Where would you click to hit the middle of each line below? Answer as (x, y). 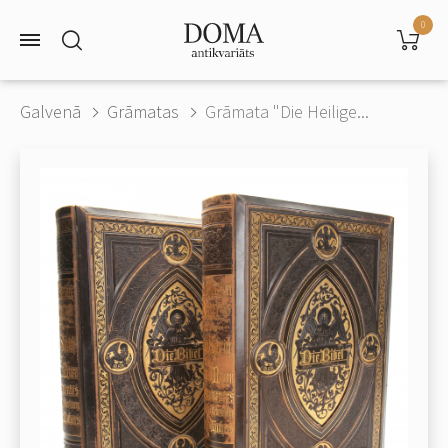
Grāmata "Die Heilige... (287, 111)
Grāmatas (143, 111)
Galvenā (50, 111)
